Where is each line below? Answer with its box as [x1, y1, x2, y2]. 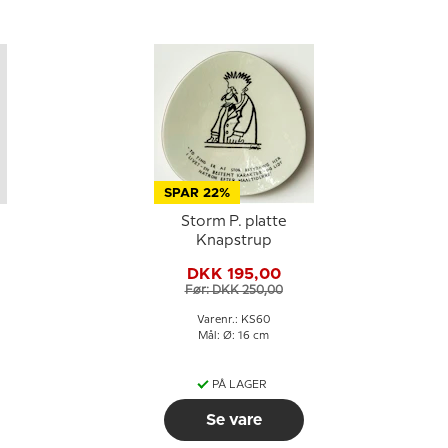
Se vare [205, 412, 262, 428]
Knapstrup [195, 234, 272, 248]
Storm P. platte [180, 215, 287, 229]
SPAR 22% [163, 187, 230, 200]
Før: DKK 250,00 [184, 284, 283, 296]
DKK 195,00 [186, 265, 281, 282]
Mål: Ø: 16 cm [198, 331, 269, 341]
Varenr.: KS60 [197, 315, 270, 325]
